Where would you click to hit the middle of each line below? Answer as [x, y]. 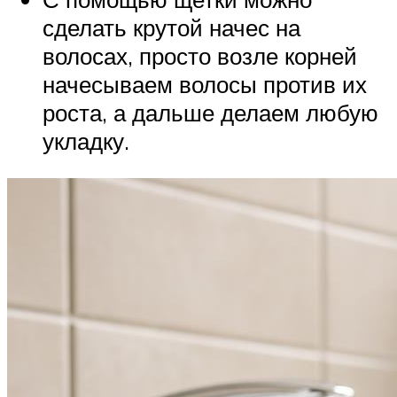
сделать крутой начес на [171, 28]
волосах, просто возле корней [200, 56]
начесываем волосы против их [205, 85]
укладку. [86, 141]
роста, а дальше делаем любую [210, 113]
